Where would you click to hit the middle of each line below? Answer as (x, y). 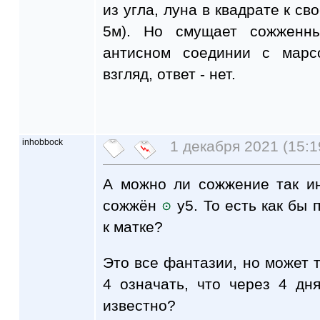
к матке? (133, 227)
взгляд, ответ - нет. (169, 74)
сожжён (132, 206)
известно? (139, 306)
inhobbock (42, 142)
